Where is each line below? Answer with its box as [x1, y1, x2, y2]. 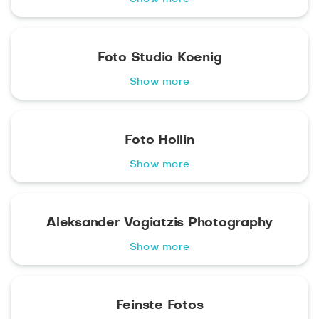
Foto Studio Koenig [97, 51, 222, 64]
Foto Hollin [125, 134, 194, 147]
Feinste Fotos [115, 299, 204, 312]
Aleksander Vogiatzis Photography [46, 216, 273, 229]
